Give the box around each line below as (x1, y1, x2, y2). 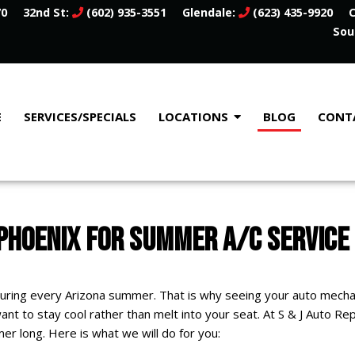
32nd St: (23, 5, 72, 20)
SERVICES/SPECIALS (24, 109, 136, 125)
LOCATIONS (158, 109, 228, 125)
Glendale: (182, 5, 239, 20)
